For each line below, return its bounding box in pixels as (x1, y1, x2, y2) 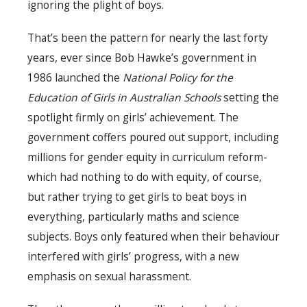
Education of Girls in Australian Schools (27, 90, 223, 106)
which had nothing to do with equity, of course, (27, 169, 262, 185)
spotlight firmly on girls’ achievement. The (27, 110, 238, 125)
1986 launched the (27, 70, 123, 86)
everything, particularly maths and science (27, 209, 239, 225)
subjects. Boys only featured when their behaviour (27, 229, 280, 245)
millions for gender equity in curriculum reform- (27, 149, 267, 165)
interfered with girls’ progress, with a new (27, 249, 239, 265)
